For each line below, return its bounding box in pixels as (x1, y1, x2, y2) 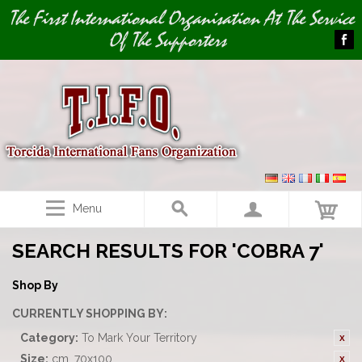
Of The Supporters (108, 27, 226, 53)
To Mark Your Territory (82, 331, 197, 344)
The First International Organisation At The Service (8, 6, 354, 32)
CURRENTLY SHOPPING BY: (12, 307, 167, 320)
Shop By (12, 279, 58, 292)
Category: (20, 331, 78, 344)
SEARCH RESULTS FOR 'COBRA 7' (12, 239, 324, 263)
